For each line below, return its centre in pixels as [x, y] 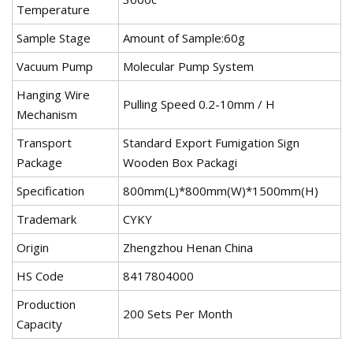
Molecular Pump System [188, 67]
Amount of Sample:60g [184, 38]
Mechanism [47, 115]
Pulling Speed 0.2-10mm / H [199, 104]
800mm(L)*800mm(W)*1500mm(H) [221, 191]
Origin [33, 248]
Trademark [46, 219]
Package [39, 163]
